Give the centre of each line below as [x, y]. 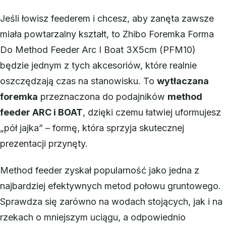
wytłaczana [183, 81]
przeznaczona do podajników [103, 96]
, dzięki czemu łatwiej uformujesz [152, 112]
